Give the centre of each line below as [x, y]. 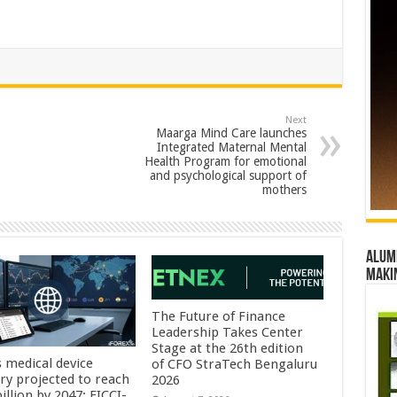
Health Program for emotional [225, 161]
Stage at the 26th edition [228, 349]
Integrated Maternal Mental [231, 147]
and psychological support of [228, 175]
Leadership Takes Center [228, 333]
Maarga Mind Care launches [231, 133]
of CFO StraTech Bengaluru [235, 365]
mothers [284, 190]
